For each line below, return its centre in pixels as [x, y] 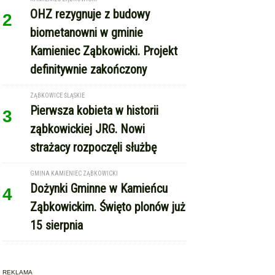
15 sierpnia [57, 225]
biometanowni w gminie [87, 32]
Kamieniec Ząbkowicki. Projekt [104, 51]
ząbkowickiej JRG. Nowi [88, 129]
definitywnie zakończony [89, 69]
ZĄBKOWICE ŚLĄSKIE [58, 95]
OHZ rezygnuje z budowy [90, 14]
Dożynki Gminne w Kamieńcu [99, 188]
